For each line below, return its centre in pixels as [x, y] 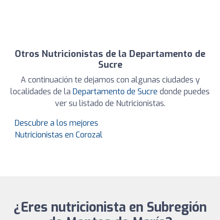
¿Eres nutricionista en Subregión [110, 208]
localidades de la [41, 92]
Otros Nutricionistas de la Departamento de [110, 54]
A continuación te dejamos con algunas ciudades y [110, 80]
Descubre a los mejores [56, 123]
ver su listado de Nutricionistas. [110, 104]
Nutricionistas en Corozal [59, 135]
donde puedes [184, 92]
